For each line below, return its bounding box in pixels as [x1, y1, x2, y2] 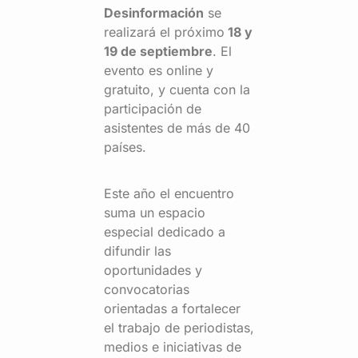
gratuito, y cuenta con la [104, 81, 250, 97]
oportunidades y [104, 261, 202, 278]
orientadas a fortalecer [104, 300, 241, 316]
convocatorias [104, 280, 189, 297]
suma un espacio [104, 204, 205, 221]
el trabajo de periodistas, [104, 319, 254, 336]
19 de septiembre [104, 42, 213, 59]
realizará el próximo [104, 23, 225, 40]
